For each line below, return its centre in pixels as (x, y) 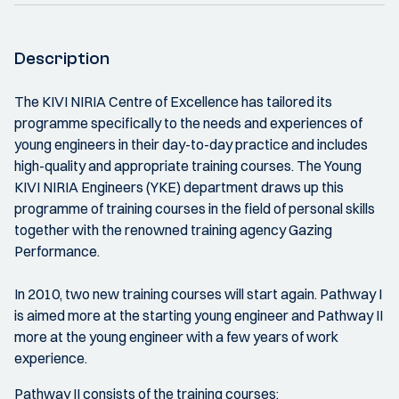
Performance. (57, 251)
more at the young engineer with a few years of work (176, 337)
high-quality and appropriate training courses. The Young (188, 166)
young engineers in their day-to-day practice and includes (191, 144)
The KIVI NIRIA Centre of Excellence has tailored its (173, 102)
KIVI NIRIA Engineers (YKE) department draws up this (179, 187)
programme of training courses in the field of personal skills (195, 208)
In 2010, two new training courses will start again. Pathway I (198, 294)
